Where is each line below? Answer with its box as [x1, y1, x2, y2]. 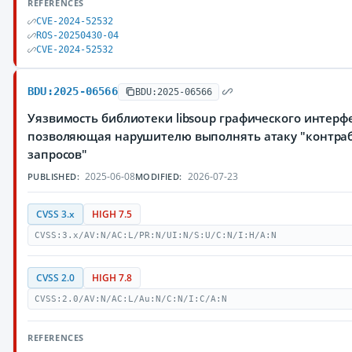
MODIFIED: [135, 170, 182, 182]
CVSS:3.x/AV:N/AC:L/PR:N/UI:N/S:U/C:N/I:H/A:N [35, 230, 277, 240]
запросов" [27, 146, 88, 162]
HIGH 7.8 [92, 272, 132, 284]
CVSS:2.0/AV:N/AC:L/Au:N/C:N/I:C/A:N [35, 294, 227, 304]
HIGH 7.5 [92, 208, 132, 220]
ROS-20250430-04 [36, 30, 119, 41]
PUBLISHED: [27, 170, 79, 182]
